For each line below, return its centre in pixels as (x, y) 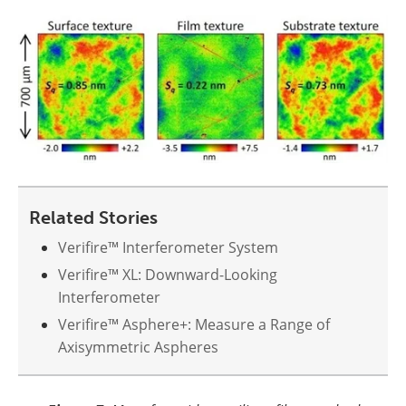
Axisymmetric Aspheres (138, 347)
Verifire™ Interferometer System (168, 247)
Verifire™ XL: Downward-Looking (168, 274)
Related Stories (93, 217)
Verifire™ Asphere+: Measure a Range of (194, 324)
